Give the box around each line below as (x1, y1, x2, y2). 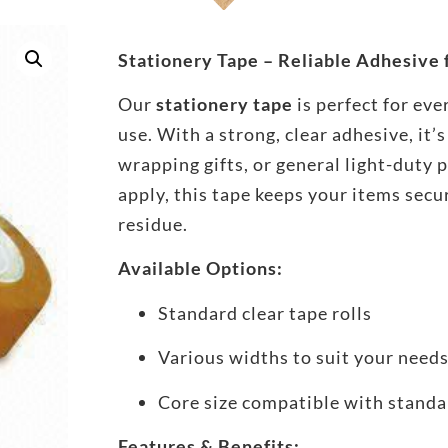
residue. (117, 212, 188, 235)
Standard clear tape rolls (157, 301, 372, 324)
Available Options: (117, 257, 283, 280)
